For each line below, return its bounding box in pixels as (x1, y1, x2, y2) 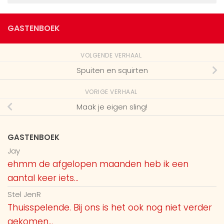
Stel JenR (7, 189, 41, 200)
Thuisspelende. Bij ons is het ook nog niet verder (7, 201, 212, 214)
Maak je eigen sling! (76, 101, 147, 112)
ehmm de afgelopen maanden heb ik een (7, 158, 188, 170)
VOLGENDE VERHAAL (80, 51, 143, 60)
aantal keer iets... (7, 172, 78, 184)
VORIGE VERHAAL (84, 87, 139, 96)
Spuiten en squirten (76, 65, 148, 75)
